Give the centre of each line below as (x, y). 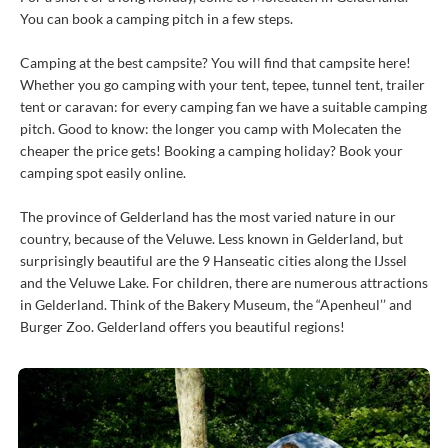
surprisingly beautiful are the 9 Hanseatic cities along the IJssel (213, 260)
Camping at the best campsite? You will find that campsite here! (215, 62)
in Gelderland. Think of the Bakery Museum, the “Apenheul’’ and (216, 304)
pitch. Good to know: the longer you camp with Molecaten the (210, 128)
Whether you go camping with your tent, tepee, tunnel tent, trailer (222, 84)
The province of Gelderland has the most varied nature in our (208, 216)
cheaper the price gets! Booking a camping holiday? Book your (211, 150)
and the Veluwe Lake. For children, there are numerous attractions (224, 282)
